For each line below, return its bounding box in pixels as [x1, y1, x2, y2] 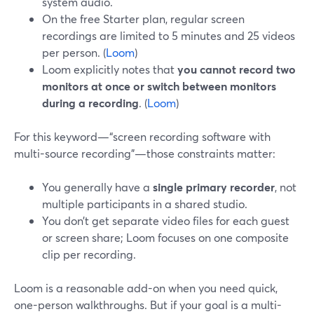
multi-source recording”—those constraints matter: [14, 146, 275, 161]
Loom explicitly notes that [42, 62, 177, 76]
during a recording [42, 95, 139, 110]
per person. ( [42, 45, 106, 60]
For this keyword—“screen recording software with [14, 129, 271, 144]
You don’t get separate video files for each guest [42, 213, 289, 228]
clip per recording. [42, 247, 136, 261]
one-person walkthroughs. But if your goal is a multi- [14, 297, 282, 312]
